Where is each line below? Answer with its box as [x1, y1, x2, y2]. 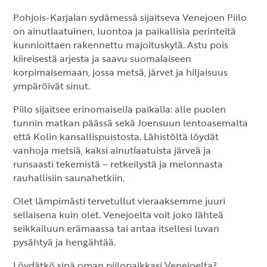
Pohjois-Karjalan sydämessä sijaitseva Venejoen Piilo [13, 10, 247, 24]
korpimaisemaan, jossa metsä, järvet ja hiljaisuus [13, 65, 228, 79]
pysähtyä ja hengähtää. [13, 235, 116, 249]
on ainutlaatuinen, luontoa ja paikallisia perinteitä [13, 24, 237, 38]
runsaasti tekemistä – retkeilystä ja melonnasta [13, 157, 223, 171]
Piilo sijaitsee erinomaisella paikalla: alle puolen [13, 102, 226, 116]
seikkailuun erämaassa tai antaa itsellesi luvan [13, 221, 220, 235]
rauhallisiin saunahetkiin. [13, 170, 125, 185]
